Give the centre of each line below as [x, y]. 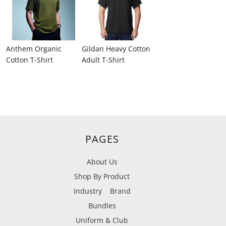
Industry [88, 191]
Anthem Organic [34, 49]
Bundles [102, 206]
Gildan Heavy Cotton [116, 49]
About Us [102, 162]
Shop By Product [102, 176]
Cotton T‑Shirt [30, 60]
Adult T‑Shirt [103, 60]
